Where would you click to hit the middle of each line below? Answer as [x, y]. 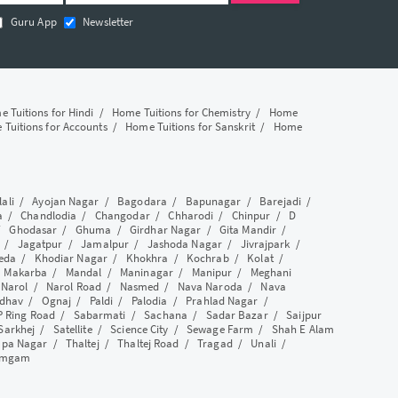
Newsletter [107, 22]
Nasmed [139, 287]
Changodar [122, 215]
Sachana [166, 315]
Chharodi [191, 215]
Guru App [32, 22]
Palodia [149, 301]
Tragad [215, 343]
